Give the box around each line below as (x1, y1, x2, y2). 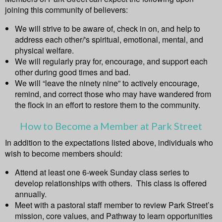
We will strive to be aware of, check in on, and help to (15, 23, 200, 35)
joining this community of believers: (5, 4, 128, 16)
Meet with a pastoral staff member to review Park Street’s (15, 199, 214, 211)
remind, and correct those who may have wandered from (15, 88, 211, 100)
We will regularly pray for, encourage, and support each (15, 55, 208, 67)
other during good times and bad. (15, 66, 130, 78)
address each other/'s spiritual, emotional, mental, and (15, 34, 203, 46)
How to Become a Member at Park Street (20, 120, 202, 132)
